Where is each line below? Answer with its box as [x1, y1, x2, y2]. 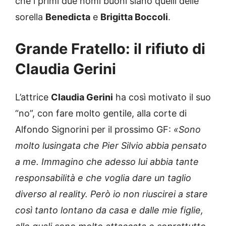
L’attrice [15, 92, 51, 103]
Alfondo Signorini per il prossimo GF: [15, 124, 174, 135]
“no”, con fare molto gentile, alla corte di [15, 108, 187, 119]
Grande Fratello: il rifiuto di [15, 40, 205, 58]
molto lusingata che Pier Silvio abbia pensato [15, 140, 207, 151]
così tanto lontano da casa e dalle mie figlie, [15, 205, 203, 216]
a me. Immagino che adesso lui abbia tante [15, 156, 199, 167]
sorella [15, 12, 45, 23]
